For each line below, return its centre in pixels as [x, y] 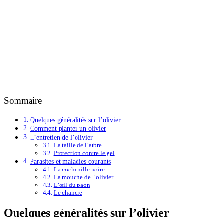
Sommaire [23, 101]
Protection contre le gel [84, 153]
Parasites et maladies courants [70, 162]
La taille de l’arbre [77, 145]
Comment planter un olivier [68, 129]
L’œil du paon [72, 185]
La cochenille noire [79, 170]
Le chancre [68, 193]
